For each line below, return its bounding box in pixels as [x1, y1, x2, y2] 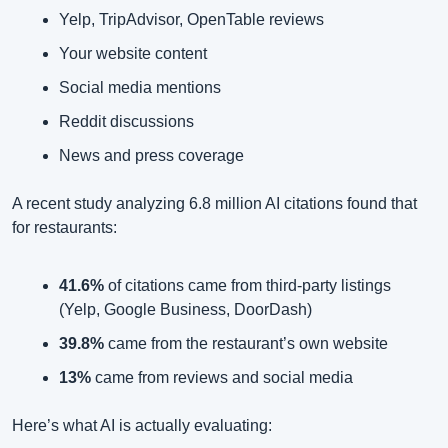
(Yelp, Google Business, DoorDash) [59, 301, 312, 319]
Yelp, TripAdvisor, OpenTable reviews [59, 11, 324, 29]
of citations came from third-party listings [104, 277, 391, 295]
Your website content [59, 45, 207, 63]
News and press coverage [59, 147, 244, 165]
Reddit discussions [59, 113, 194, 131]
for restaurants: [12, 219, 117, 237]
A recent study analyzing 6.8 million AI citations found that [12, 195, 417, 213]
